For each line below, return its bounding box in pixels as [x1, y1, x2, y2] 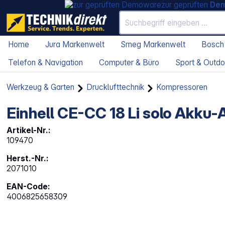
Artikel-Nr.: [7, 126, 51, 136]
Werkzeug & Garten [7, 82, 75, 92]
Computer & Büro [99, 58, 159, 68]
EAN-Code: [7, 182, 51, 192]
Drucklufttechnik [86, 82, 145, 92]
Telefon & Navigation [8, 58, 83, 68]
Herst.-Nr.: [7, 154, 49, 164]
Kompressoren [156, 82, 208, 92]
